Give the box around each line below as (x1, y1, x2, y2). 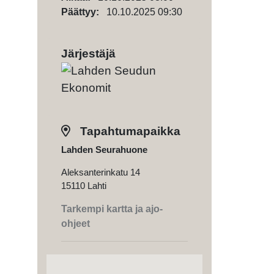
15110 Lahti (61, 180, 106, 191)
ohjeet (61, 218, 90, 229)
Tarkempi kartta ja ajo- (61, 203, 163, 214)
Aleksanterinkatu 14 (61, 166, 140, 177)
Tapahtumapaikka (77, 124, 180, 138)
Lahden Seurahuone (61, 144, 147, 155)
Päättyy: (61, 7, 106, 17)
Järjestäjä (61, 47, 116, 60)
